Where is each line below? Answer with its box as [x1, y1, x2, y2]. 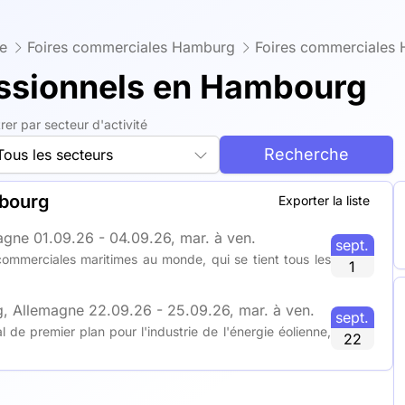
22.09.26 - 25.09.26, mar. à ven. [89, 301, 315, 319]
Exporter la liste [278, 193, 370, 208]
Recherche [263, 145, 349, 164]
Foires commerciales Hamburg [27, 38, 235, 56]
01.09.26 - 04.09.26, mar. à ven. [33, 229, 256, 247]
